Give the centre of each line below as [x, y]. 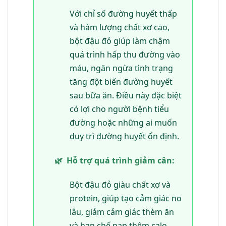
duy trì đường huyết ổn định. [124, 136]
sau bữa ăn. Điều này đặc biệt [125, 96]
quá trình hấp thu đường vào [125, 55]
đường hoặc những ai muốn [123, 123]
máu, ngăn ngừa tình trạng [121, 68]
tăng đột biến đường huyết [121, 82]
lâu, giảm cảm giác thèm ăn [122, 212]
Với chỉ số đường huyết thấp [123, 14]
